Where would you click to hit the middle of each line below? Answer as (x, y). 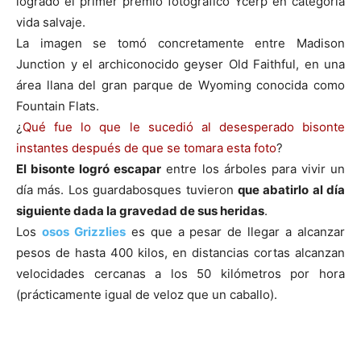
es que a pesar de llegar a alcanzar (235, 231)
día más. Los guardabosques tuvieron (127, 189)
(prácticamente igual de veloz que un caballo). (147, 294)
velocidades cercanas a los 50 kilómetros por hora (180, 273)
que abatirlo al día (291, 189)
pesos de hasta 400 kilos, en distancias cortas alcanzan (180, 252)
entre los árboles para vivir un (253, 168)
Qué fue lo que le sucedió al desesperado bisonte (184, 127)
